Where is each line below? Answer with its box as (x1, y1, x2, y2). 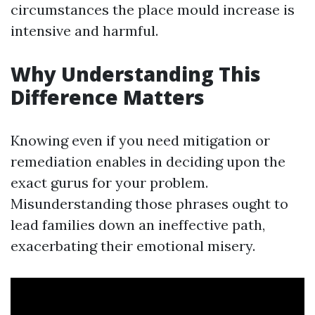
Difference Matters (11, 84, 205, 110)
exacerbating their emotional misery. (11, 237, 255, 255)
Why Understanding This (11, 60, 261, 87)
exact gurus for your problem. (11, 174, 208, 191)
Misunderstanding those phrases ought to (11, 195, 288, 212)
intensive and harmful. (11, 22, 158, 39)
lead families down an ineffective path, (11, 216, 265, 233)
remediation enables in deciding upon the (11, 153, 285, 170)
